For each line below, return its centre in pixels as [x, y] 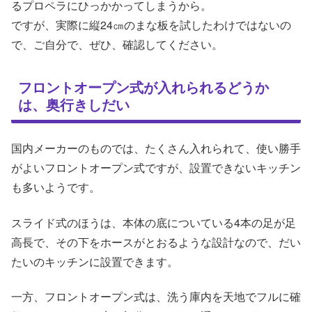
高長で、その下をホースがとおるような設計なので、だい [156, 242]
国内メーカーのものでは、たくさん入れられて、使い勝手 [156, 148]
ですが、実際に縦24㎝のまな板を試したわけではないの [151, 25]
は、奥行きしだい [74, 104]
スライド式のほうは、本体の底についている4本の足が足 [154, 222]
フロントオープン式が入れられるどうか [143, 87]
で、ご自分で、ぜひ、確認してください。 [117, 45]
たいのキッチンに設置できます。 [95, 261]
